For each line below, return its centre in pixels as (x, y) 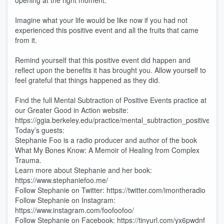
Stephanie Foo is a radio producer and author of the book (106, 140)
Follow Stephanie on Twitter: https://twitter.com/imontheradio (110, 190)
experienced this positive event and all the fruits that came (107, 30)
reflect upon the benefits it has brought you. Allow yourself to (110, 70)
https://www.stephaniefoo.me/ (61, 180)
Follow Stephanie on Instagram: (65, 200)
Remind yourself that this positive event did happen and (103, 60)
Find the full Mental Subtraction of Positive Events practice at (111, 100)
